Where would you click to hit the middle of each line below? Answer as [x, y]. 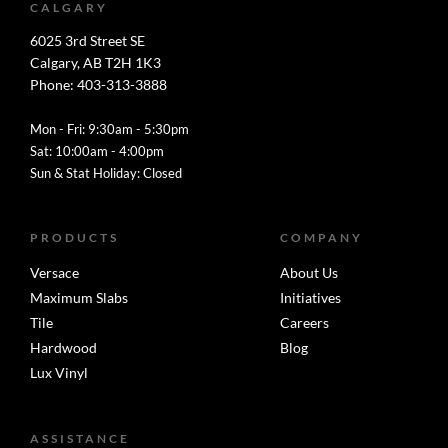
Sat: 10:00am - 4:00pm [97, 150]
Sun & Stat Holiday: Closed [106, 172]
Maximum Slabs [79, 297]
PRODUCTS [74, 237]
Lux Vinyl [59, 372]
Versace [54, 272]
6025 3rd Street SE [87, 40]
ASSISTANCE [80, 438]
